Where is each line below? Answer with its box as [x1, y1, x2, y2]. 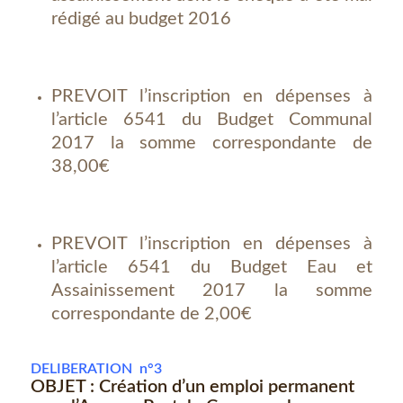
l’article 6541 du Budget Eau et [50, 258, 373, 276]
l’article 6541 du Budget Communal [50, 111, 373, 129]
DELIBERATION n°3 [30, 362, 162, 376]
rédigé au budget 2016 [50, 10, 231, 28]
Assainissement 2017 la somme [50, 282, 373, 300]
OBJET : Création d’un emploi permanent [30, 378, 354, 396]
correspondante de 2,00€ [50, 305, 252, 323]
